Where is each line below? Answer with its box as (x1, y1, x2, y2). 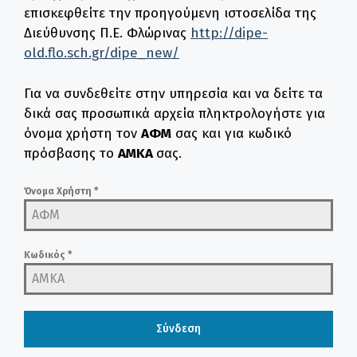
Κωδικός (24, 249, 68, 261)
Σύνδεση (156, 322, 201, 336)
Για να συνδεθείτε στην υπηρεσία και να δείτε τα (24, 84, 323, 102)
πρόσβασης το (24, 144, 118, 162)
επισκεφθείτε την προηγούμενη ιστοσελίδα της (24, 5, 316, 22)
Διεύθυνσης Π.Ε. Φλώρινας (24, 25, 190, 42)
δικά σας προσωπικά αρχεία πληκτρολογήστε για (24, 104, 325, 122)
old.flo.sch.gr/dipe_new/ (24, 45, 179, 62)
